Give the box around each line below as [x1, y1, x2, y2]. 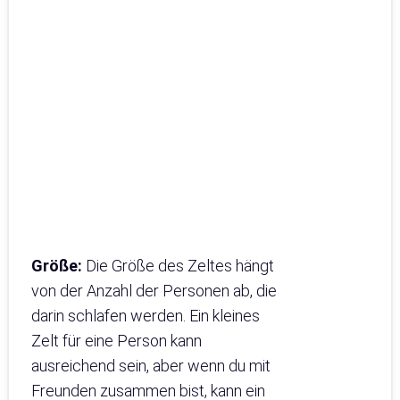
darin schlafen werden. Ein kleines [31, 306, 260, 326]
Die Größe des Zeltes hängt [82, 256, 274, 276]
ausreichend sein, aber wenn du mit [31, 356, 271, 376]
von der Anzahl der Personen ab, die [31, 281, 277, 301]
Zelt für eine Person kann [31, 331, 202, 351]
